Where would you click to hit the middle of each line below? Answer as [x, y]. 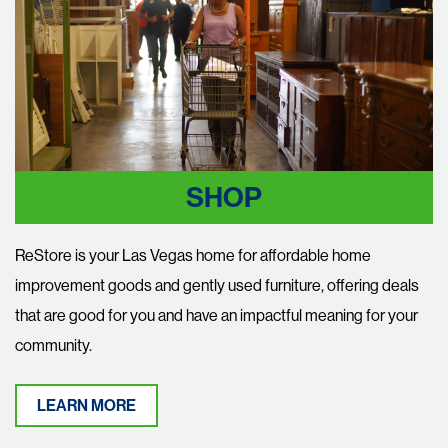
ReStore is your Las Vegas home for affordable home [193, 255]
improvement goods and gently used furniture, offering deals [217, 285]
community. [53, 345]
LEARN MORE [86, 405]
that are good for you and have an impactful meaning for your [216, 315]
